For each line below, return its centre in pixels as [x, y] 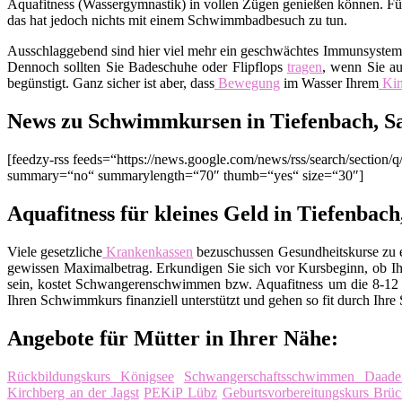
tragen [305, 67]
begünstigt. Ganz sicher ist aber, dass [111, 83]
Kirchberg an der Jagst [73, 392]
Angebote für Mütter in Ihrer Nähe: [173, 338]
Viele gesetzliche [55, 251]
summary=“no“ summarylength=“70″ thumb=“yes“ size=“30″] [185, 175]
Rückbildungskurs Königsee [91, 376]
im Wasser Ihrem [329, 83]
